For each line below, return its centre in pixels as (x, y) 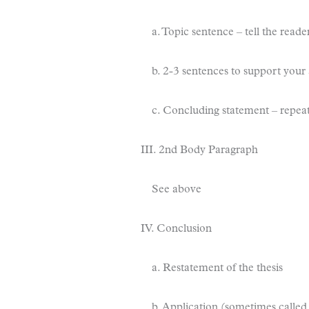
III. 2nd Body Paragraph (199, 150)
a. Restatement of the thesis (217, 268)
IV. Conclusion (176, 229)
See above (177, 190)
